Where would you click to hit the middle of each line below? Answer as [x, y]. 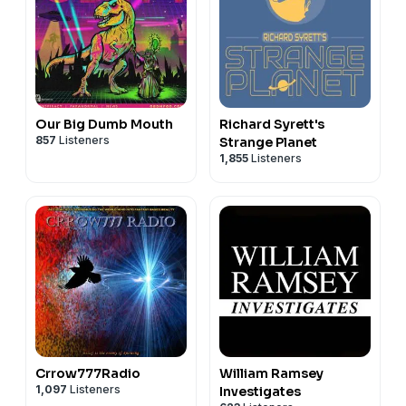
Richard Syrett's [272, 124]
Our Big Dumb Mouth [104, 124]
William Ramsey [271, 373]
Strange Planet [268, 142]
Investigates [260, 391]
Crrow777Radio [88, 373]
